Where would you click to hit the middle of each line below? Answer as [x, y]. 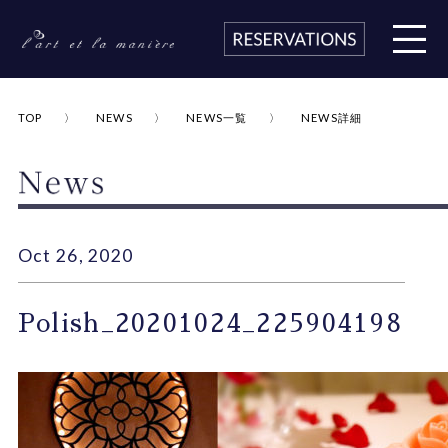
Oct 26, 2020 [75, 256]
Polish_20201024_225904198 [209, 324]
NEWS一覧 [217, 118]
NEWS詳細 [331, 118]
